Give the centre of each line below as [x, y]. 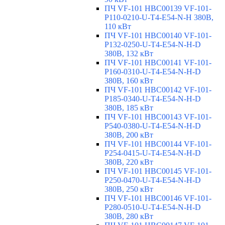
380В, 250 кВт [129, 189]
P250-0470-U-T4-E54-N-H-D [153, 180]
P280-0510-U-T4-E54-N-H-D [153, 207]
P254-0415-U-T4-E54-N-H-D [153, 153]
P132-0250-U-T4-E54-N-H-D [153, 45]
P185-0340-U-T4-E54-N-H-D [153, 99]
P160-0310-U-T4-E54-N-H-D [153, 72]
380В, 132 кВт [129, 54]
